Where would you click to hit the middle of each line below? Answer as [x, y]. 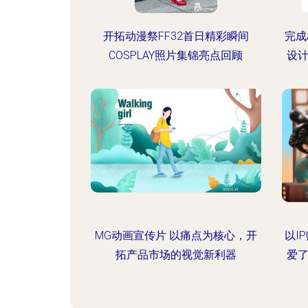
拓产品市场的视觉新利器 [176, 255]
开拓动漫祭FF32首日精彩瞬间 [176, 36]
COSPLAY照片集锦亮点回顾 [176, 55]
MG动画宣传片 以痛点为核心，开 [176, 235]
